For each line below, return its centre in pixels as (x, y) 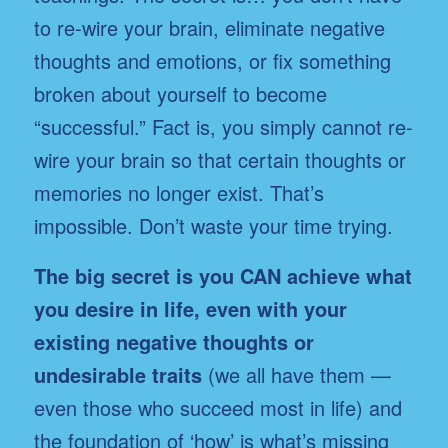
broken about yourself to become (180, 93)
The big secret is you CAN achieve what (222, 275)
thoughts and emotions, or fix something (212, 60)
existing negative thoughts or (173, 341)
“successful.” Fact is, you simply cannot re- (223, 126)
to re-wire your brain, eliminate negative (209, 27)
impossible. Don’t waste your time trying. (213, 225)
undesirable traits (117, 374)
